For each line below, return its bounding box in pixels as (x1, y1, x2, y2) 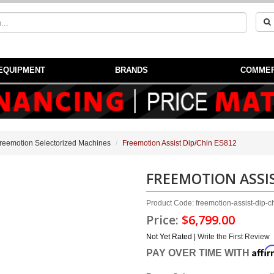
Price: (146, 212, 182, 228)
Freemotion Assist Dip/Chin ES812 (122, 139, 237, 147)
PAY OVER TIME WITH (146, 247, 252, 258)
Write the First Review (198, 232, 270, 241)
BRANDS (114, 65, 148, 75)
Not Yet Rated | (146, 232, 198, 241)
